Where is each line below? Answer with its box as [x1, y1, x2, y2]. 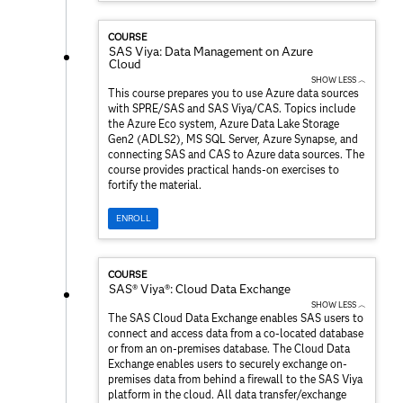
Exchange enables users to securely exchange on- [108, 356, 347, 371]
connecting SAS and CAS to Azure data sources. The [108, 148, 364, 162]
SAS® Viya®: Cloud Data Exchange [109, 281, 291, 296]
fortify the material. [108, 178, 201, 193]
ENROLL [115, 212, 151, 225]
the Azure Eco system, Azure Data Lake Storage [108, 117, 339, 131]
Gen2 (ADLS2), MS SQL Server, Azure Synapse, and [108, 132, 358, 147]
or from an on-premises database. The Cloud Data [108, 341, 350, 355]
